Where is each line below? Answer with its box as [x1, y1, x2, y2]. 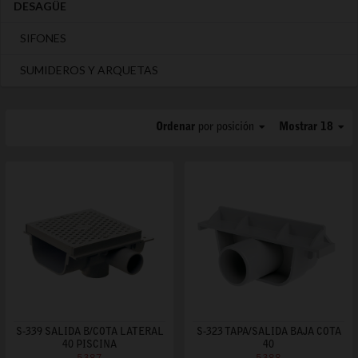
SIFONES [20, 30, 66, 45]
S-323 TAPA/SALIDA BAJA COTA [196, 327, 341, 337]
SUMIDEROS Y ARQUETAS [20, 62, 158, 77]
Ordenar [155, 121, 198, 133]
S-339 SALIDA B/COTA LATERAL [15, 327, 164, 337]
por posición [197, 121, 254, 133]
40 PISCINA [62, 340, 117, 350]
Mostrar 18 [278, 121, 336, 133]
